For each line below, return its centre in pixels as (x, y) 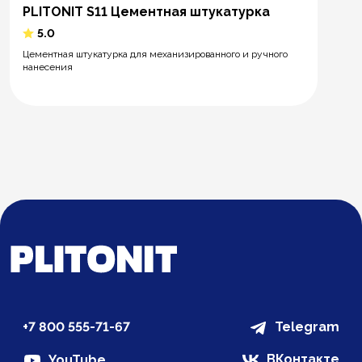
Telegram (307, 326)
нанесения (48, 67)
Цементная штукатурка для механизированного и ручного (155, 54)
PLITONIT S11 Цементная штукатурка (146, 11)
